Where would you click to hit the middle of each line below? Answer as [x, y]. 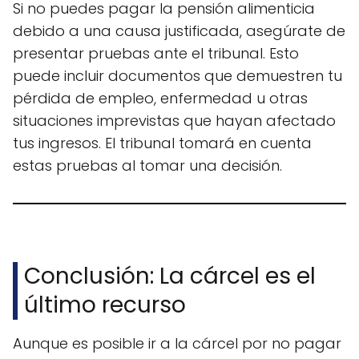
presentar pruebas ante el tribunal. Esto [156, 54]
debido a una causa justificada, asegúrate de [179, 31]
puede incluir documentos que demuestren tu [177, 76]
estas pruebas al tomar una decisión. [147, 166]
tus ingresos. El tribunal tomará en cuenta [162, 143]
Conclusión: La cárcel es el [170, 276]
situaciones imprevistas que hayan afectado [174, 121]
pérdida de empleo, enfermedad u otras [160, 99]
